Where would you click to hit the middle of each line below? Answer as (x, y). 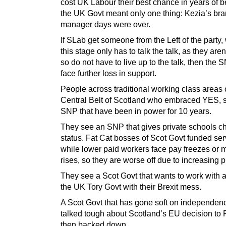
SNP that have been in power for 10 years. (136, 111)
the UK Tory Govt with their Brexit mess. (131, 187)
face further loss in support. (108, 73)
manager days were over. (105, 24)
